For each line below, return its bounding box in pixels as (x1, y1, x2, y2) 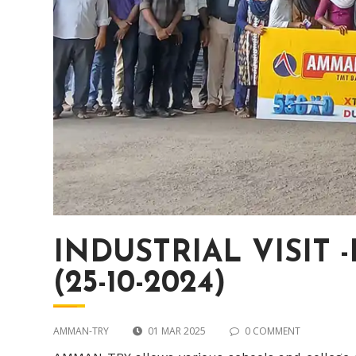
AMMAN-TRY (53, 324, 110, 339)
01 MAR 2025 (148, 324, 207, 339)
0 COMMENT (245, 324, 301, 339)
